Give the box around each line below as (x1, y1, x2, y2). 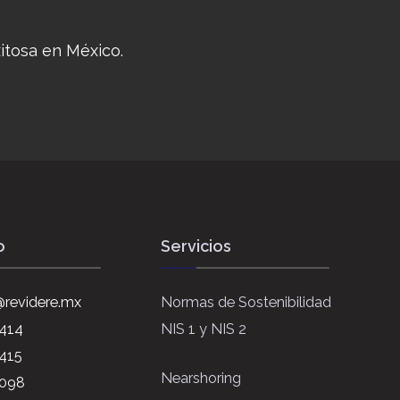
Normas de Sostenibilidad (161, 294, 331, 311)
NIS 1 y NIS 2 (161, 321, 246, 337)
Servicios (161, 237, 231, 255)
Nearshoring (161, 370, 241, 387)
